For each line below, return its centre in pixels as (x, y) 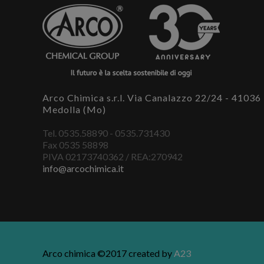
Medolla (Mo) (74, 109)
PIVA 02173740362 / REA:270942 (113, 156)
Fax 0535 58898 (75, 144)
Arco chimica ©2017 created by (108, 253)
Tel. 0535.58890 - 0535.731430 (106, 133)
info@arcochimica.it (83, 168)
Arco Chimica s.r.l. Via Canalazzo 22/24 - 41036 (152, 97)
